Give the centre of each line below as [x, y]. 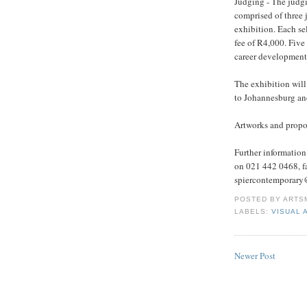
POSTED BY [259, 199]
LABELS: [253, 212]
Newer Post [255, 255]
